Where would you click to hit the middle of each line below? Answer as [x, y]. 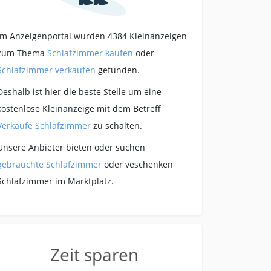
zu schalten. [116, 126]
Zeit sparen [94, 253]
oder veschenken [137, 165]
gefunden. [118, 70]
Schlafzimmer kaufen [90, 53]
